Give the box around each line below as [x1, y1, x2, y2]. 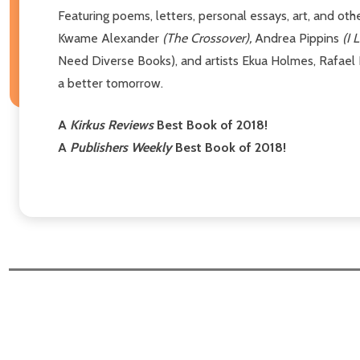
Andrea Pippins [255, 30, 342, 46]
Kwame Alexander [58, 30, 162, 46]
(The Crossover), [162, 30, 255, 46]
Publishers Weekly [70, 139, 172, 155]
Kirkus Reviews [70, 117, 153, 133]
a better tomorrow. [58, 75, 163, 91]
